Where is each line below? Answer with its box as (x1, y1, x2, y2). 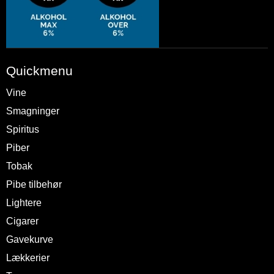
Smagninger (6, 106, 59, 117)
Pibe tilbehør (6, 179, 62, 190)
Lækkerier (6, 253, 50, 264)
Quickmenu (6, 64, 73, 78)
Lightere (6, 198, 42, 209)
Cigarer (6, 216, 39, 227)
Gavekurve (6, 234, 53, 245)
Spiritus (6, 124, 39, 135)
